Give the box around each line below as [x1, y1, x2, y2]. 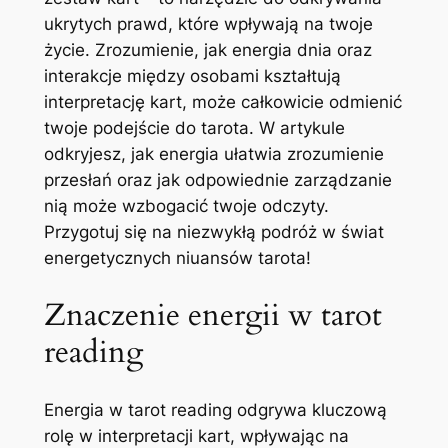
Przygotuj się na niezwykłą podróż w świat [43, 222, 384, 243]
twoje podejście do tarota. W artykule [43, 118, 345, 139]
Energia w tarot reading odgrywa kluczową [43, 399, 387, 420]
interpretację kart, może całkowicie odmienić [43, 92, 402, 113]
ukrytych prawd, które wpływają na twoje [43, 14, 373, 35]
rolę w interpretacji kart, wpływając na [43, 425, 349, 446]
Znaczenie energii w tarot [43, 293, 382, 336]
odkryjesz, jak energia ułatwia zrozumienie [43, 144, 384, 165]
